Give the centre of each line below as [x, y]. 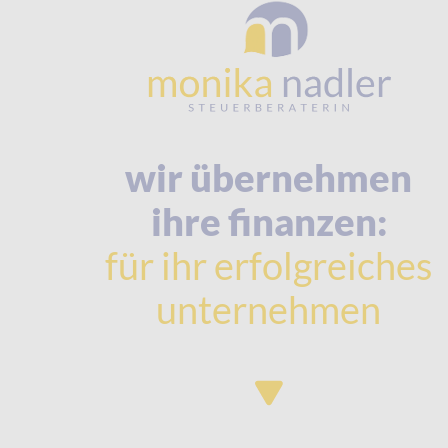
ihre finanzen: [268, 220]
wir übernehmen [269, 176]
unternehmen [269, 308]
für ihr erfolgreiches [269, 264]
